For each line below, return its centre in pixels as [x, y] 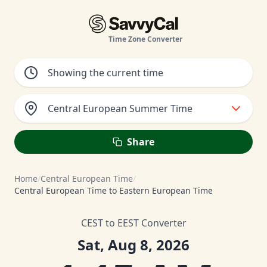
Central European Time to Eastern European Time [114, 190]
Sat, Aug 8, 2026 [133, 245]
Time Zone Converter [146, 39]
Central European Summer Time [120, 108]
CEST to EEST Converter [133, 223]
